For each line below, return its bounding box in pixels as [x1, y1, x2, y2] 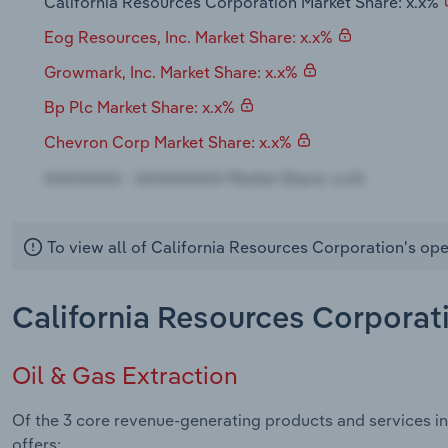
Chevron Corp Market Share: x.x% [44, 132, 292, 153]
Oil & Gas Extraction [12, 360, 238, 391]
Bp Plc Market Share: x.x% [44, 97, 235, 118]
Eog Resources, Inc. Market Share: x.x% [44, 26, 333, 47]
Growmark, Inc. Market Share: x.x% [44, 62, 298, 83]
